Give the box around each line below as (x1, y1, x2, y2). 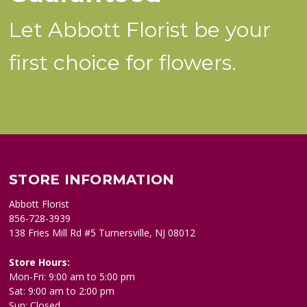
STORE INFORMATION (9, 171, 175, 188)
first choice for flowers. (9, 50, 237, 76)
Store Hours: (9, 256, 71, 269)
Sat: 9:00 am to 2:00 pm (9, 284, 115, 298)
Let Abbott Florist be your (9, 17, 271, 43)
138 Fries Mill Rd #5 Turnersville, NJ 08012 (9, 226, 196, 240)
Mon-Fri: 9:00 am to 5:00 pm (9, 270, 136, 284)
